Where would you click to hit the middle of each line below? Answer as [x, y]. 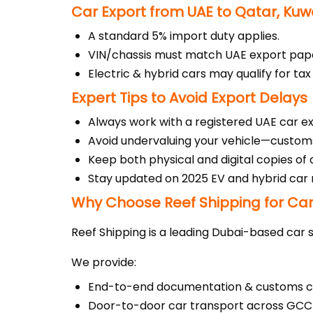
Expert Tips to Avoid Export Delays [189, 98]
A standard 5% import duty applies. [184, 36]
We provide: [104, 262]
